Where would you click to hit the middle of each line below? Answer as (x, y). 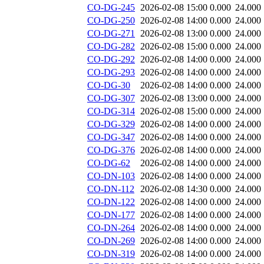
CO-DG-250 (111, 21)
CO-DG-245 (111, 8)
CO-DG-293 (111, 72)
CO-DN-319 (111, 254)
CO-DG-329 (111, 124)
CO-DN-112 (111, 189)
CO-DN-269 (111, 241)
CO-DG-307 (111, 98)
